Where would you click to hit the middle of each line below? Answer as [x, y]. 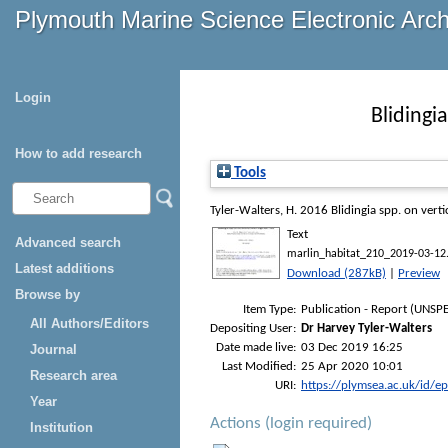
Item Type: [269, 309]
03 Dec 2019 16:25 [352, 347]
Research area [73, 375]
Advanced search [68, 242]
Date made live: [256, 347]
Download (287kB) [336, 274]
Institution [61, 427]
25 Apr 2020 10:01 [352, 366]
